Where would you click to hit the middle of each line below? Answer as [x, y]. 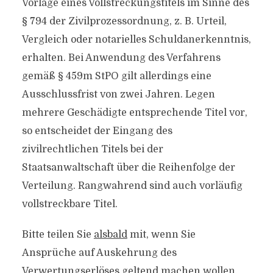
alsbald [110, 235]
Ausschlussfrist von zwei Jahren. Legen [118, 94]
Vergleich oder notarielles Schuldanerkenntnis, [136, 40]
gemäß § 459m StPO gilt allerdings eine [116, 76]
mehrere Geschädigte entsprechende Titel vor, [134, 113]
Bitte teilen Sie [58, 235]
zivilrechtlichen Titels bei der [92, 149]
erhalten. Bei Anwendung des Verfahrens [121, 58]
